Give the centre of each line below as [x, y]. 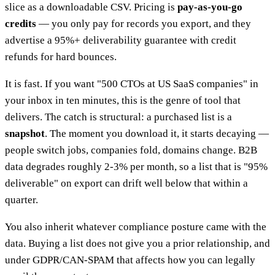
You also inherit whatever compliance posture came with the [136, 227]
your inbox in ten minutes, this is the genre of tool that [123, 100]
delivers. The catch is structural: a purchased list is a [118, 117]
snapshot [25, 133]
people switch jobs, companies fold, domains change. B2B [131, 150]
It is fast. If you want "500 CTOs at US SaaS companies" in [132, 83]
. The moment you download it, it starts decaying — [157, 133]
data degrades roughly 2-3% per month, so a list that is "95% [136, 166]
